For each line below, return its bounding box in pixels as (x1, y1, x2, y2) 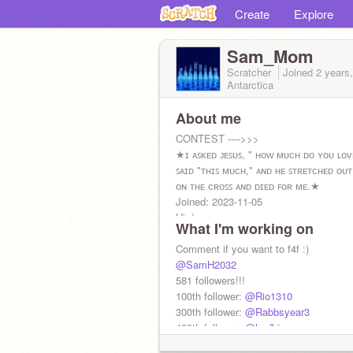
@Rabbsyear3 (245, 304, 310, 319)
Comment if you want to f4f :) (176, 241, 309, 256)
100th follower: (176, 288, 245, 303)
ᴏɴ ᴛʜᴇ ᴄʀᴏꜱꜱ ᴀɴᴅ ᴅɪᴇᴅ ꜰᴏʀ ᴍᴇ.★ (176, 178, 320, 193)
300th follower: (176, 304, 245, 319)
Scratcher (227, 65, 274, 80)
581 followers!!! (176, 273, 245, 288)
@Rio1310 (245, 288, 292, 303)
